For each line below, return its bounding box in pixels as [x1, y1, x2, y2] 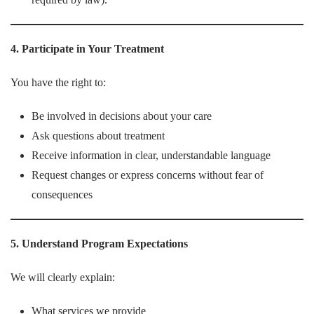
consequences [32, 189, 93, 200]
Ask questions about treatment [32, 130, 165, 142]
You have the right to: [11, 76, 106, 88]
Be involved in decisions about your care [32, 110, 212, 122]
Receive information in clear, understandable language [32, 149, 271, 161]
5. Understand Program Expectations [11, 238, 188, 250]
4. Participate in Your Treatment [11, 43, 164, 55]
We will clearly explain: [11, 271, 115, 283]
